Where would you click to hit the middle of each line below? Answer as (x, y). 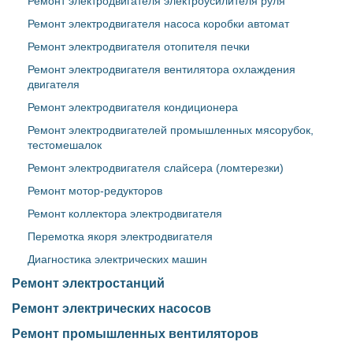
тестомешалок (65, 145)
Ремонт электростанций (88, 283)
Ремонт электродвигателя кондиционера (133, 107)
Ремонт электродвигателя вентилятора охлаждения (162, 69)
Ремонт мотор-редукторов (95, 191)
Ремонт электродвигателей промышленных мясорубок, (171, 130)
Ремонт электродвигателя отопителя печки (139, 46)
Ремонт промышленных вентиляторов (135, 334)
